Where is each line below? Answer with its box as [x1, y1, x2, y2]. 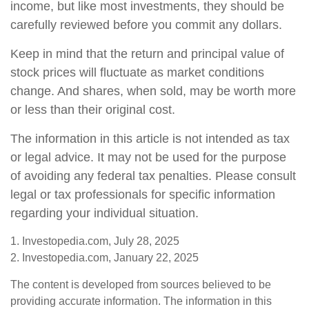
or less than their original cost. [10, 103, 175, 117]
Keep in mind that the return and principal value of [10, 47, 284, 61]
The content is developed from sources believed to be [10, 279, 271, 290]
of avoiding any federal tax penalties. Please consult [10, 169, 296, 183]
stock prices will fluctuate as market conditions [10, 66, 264, 79]
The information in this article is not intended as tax [10, 132, 290, 146]
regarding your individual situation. [10, 206, 199, 220]
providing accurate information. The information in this [10, 295, 272, 307]
